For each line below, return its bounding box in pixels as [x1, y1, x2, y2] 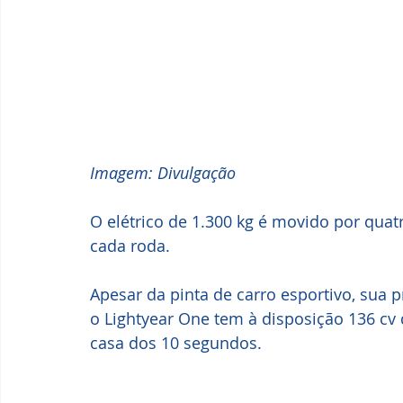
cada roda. [90, 235, 175, 257]
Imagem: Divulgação [90, 162, 236, 184]
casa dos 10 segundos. [90, 332, 262, 354]
